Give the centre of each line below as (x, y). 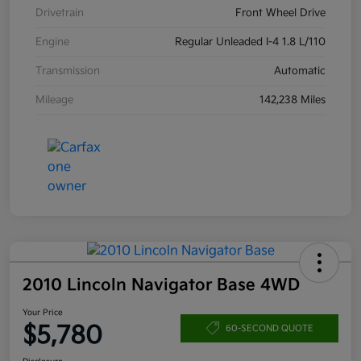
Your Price (43, 313)
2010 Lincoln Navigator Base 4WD (161, 286)
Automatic (300, 71)
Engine (52, 42)
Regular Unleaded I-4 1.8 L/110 (250, 42)
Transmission (68, 71)
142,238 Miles (293, 100)
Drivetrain (60, 13)
